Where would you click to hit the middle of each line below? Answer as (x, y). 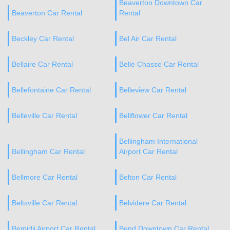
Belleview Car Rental (152, 90)
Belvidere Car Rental (152, 203)
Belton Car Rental (148, 177)
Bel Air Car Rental (148, 39)
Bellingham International (158, 141)
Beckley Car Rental (43, 39)
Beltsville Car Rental (44, 203)
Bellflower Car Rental (153, 116)
